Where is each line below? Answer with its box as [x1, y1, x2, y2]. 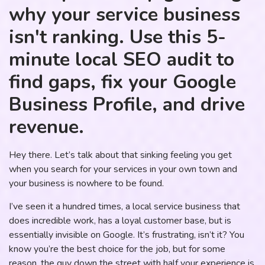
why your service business [9, 2, 240, 28]
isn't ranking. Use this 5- [9, 24, 226, 50]
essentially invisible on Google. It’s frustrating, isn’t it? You [9, 228, 244, 241]
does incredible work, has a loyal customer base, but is [9, 214, 231, 227]
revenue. [9, 114, 84, 140]
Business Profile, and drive [9, 92, 245, 118]
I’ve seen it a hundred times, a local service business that [9, 199, 240, 213]
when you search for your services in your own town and [9, 163, 237, 176]
